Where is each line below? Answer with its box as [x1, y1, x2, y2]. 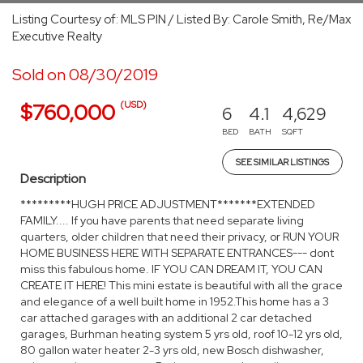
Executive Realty [12, 28, 102, 45]
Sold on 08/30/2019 [12, 64, 158, 85]
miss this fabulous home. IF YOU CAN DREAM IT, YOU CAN [20, 262, 322, 276]
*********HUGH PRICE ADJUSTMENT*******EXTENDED [20, 197, 315, 211]
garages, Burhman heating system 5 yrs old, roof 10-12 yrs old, [20, 327, 343, 341]
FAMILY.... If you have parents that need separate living [20, 213, 304, 228]
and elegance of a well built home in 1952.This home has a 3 [20, 294, 329, 309]
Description [20, 170, 86, 187]
